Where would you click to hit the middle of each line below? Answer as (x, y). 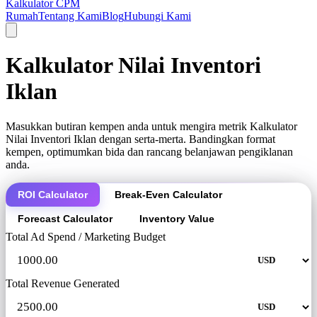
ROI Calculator (53, 194)
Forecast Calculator (65, 218)
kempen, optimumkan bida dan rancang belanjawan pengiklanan (149, 151)
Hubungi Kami (157, 16)
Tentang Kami (70, 16)
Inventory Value (177, 218)
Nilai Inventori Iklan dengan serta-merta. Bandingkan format (140, 139)
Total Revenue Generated (63, 283)
